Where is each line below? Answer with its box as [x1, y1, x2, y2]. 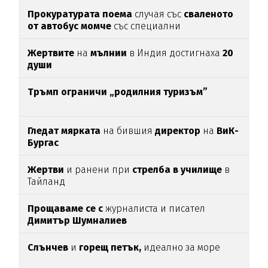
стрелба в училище [132, 164, 223, 176]
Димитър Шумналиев [28, 215, 127, 227]
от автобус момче [28, 20, 112, 32]
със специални [111, 20, 181, 32]
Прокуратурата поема [28, 8, 133, 20]
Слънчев [28, 242, 69, 254]
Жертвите [28, 47, 75, 59]
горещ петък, [79, 242, 142, 254]
